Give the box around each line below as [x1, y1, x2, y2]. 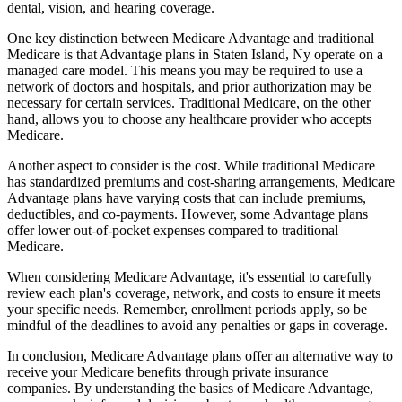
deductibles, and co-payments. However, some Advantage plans [7, 205, 368, 222]
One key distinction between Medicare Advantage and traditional [7, 30, 374, 46]
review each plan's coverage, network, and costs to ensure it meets [7, 284, 380, 301]
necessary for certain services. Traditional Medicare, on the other [7, 94, 371, 110]
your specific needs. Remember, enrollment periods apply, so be [7, 301, 367, 317]
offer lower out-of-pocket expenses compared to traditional [7, 222, 338, 238]
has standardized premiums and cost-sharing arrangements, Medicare [7, 173, 395, 189]
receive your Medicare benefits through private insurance [7, 363, 328, 380]
